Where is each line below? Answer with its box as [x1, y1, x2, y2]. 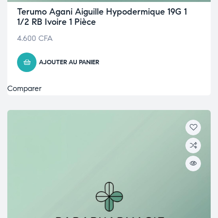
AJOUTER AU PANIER [39, 58, 99, 66]
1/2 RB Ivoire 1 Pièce [17, 17, 96, 27]
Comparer [7, 84, 42, 93]
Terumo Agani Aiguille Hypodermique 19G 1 [17, 6, 187, 17]
